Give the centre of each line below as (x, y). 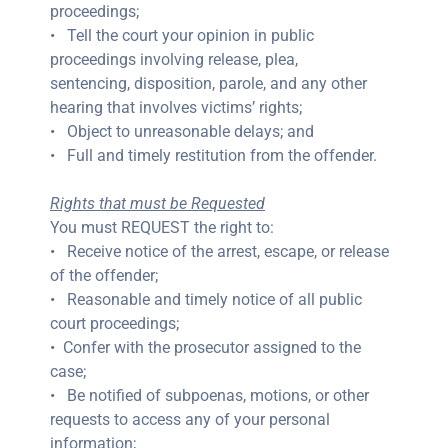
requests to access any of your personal (190, 419)
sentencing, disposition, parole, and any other (208, 83)
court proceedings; (114, 323)
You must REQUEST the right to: (162, 227)
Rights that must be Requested (157, 203)
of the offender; (104, 275)
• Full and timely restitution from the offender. (213, 155)
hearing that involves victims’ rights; (176, 107)
